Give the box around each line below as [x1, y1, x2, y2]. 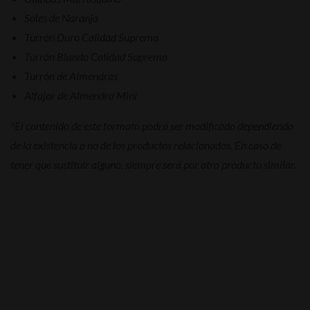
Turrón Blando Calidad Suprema [24, 49, 167, 63]
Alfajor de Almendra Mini [24, 88, 137, 102]
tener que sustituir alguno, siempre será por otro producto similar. [10, 157, 296, 171]
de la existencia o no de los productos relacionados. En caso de [10, 138, 281, 152]
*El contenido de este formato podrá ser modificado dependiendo [10, 118, 293, 132]
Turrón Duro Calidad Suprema [24, 30, 158, 44]
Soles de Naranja [24, 10, 98, 24]
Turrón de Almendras [24, 69, 118, 82]
